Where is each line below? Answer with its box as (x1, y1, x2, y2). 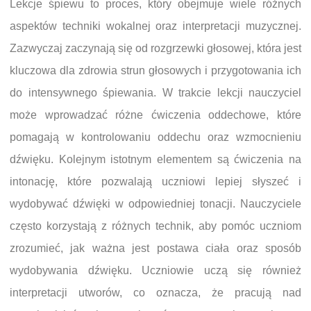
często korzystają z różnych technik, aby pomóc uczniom (10, 220, 301, 232)
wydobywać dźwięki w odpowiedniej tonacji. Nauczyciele (10, 198, 301, 210)
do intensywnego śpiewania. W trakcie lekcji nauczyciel (10, 87, 301, 99)
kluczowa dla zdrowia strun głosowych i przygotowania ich (10, 65, 301, 76)
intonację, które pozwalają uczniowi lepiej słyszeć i (10, 176, 301, 187)
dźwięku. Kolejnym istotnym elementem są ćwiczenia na (10, 153, 301, 165)
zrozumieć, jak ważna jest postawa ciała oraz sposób (10, 242, 301, 254)
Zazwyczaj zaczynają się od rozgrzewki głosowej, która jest (10, 42, 301, 54)
